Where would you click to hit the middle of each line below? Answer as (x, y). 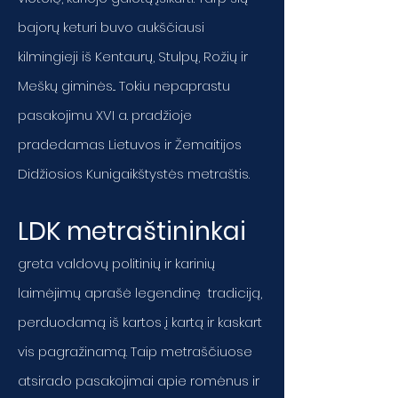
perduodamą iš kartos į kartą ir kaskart (140, 322)
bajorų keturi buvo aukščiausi (111, 27)
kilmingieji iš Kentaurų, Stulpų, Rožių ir (133, 56)
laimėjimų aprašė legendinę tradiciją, (140, 293)
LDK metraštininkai (132, 231)
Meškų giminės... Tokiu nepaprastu (124, 86)
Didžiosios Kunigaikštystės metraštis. (134, 174)
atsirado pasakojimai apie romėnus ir (139, 381)
